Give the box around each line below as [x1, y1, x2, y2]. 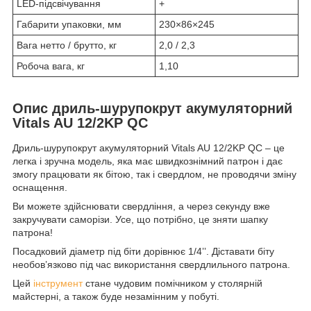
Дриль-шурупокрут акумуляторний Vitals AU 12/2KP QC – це [12, 142, 285, 154]
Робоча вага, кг [17, 60, 85, 72]
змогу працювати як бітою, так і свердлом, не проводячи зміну [12, 169, 296, 180]
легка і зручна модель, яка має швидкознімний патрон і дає [12, 155, 283, 167]
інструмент [33, 278, 83, 289]
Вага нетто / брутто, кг [17, 40, 117, 51]
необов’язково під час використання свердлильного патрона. [12, 259, 290, 271]
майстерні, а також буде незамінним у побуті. [12, 291, 219, 303]
